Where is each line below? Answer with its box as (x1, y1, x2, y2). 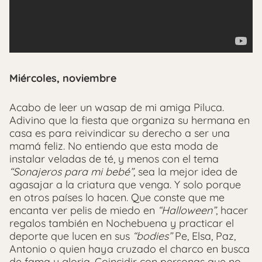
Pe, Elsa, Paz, (172, 229, 236, 243)
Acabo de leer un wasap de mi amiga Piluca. (9, 100, 224, 114)
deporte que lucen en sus (9, 229, 133, 243)
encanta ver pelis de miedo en (9, 203, 158, 217)
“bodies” (133, 229, 172, 243)
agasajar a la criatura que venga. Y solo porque (9, 177, 241, 191)
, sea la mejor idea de (133, 164, 237, 178)
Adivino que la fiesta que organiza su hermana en (9, 113, 250, 127)
